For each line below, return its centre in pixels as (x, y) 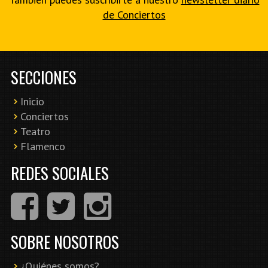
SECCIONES (44, 77)
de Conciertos (134, 14)
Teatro (35, 132)
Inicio (32, 102)
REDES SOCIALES (60, 173)
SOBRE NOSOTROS (65, 241)
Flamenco (43, 147)
